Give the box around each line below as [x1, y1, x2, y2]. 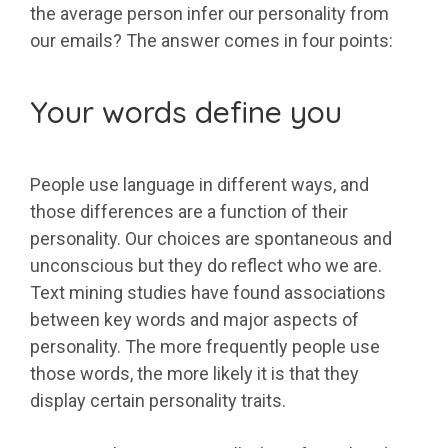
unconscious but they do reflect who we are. [30, 254, 382, 276]
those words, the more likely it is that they [30, 362, 359, 384]
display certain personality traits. [30, 389, 286, 411]
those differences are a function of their [30, 200, 348, 222]
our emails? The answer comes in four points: [30, 29, 393, 51]
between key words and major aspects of [30, 308, 359, 330]
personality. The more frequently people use [30, 335, 380, 357]
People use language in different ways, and [30, 173, 369, 195]
